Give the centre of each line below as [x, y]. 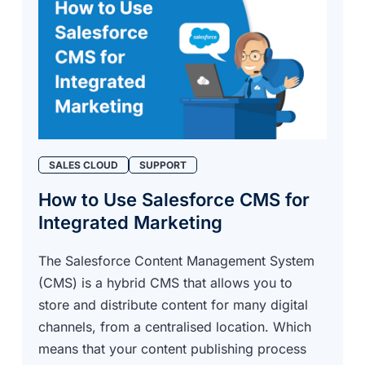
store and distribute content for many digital [174, 304]
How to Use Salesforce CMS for [174, 199]
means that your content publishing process [173, 348]
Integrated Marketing [131, 222]
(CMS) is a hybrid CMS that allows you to [166, 282]
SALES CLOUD [84, 165]
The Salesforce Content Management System [177, 260]
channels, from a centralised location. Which [175, 326]
